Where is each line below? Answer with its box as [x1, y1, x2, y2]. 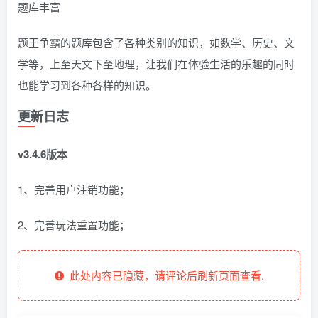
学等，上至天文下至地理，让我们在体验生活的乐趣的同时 [18, 56, 295, 72]
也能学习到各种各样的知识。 [18, 77, 156, 93]
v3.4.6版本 [18, 146, 67, 163]
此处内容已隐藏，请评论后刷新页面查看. [63, 268, 264, 283]
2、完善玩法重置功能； [18, 217, 130, 233]
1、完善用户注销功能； [18, 182, 130, 197]
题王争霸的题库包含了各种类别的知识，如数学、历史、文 [18, 35, 295, 50]
